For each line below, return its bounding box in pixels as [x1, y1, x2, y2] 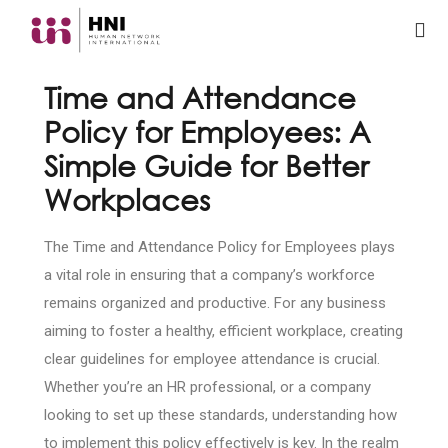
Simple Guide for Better [44, 147, 369, 183]
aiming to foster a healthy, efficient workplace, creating [44, 322, 403, 341]
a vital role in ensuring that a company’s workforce [44, 266, 375, 285]
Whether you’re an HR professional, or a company [44, 378, 371, 397]
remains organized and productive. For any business [44, 294, 386, 313]
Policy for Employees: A [44, 113, 370, 149]
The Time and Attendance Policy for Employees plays [44, 238, 395, 257]
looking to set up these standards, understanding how [44, 406, 397, 425]
